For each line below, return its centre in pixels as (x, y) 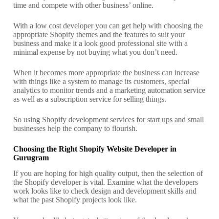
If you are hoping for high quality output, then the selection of (108, 174)
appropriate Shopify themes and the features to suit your (99, 34)
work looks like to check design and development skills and (105, 191)
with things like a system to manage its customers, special (101, 81)
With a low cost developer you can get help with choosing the (108, 25)
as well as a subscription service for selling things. (90, 99)
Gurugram (31, 157)
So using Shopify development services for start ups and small (108, 119)
